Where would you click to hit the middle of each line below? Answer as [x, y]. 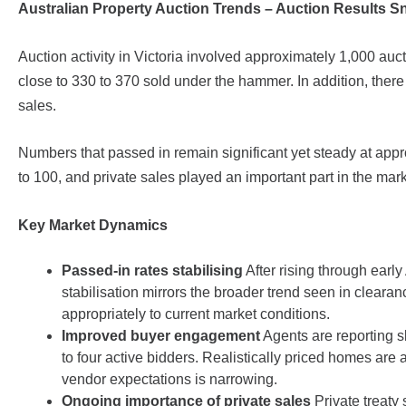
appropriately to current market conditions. [196, 314]
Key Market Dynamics [93, 225]
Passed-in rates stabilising [152, 271]
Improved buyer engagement [161, 336]
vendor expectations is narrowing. [169, 380]
